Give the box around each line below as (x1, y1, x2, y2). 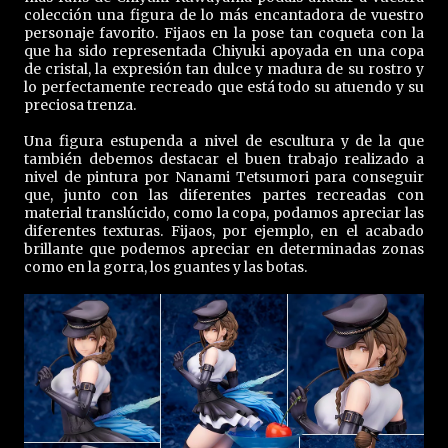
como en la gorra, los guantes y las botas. (24, 257, 307, 276)
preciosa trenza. (24, 95, 136, 114)
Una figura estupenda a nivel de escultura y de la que (24, 131, 424, 150)
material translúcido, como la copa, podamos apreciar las (24, 203, 424, 222)
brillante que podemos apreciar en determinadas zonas (24, 239, 424, 258)
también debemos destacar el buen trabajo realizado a (24, 149, 424, 168)
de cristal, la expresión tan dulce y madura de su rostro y (24, 59, 424, 78)
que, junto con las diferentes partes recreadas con (24, 185, 424, 204)
